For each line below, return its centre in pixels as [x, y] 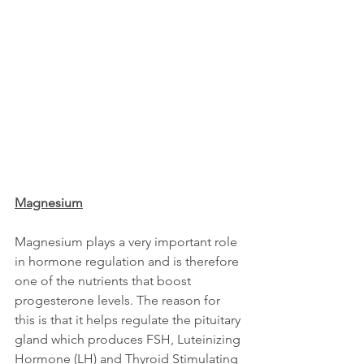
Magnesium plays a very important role [128, 242]
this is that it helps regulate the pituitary [129, 320]
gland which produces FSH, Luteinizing [129, 340]
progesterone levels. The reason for [119, 301]
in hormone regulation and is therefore [128, 262]
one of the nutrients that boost [104, 281]
